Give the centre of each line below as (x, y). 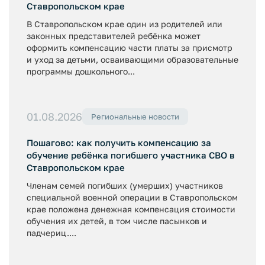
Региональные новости (135, 117)
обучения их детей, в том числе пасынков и (117, 221)
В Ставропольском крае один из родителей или (125, 24)
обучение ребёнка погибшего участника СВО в (131, 155)
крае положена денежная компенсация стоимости (131, 209)
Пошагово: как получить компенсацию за (119, 143)
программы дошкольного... (81, 71)
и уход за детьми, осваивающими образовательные (132, 59)
